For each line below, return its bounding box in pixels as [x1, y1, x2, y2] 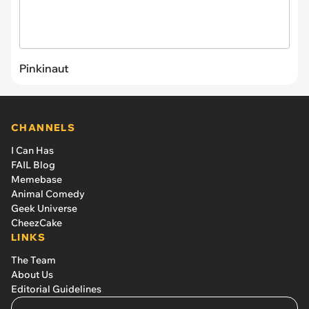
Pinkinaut [19, 61, 69, 75]
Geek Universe [11, 201, 77, 215]
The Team [11, 253, 56, 266]
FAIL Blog [11, 158, 55, 171]
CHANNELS [11, 121, 76, 134]
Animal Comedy [11, 187, 85, 200]
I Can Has [11, 143, 54, 157]
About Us [11, 268, 53, 281]
